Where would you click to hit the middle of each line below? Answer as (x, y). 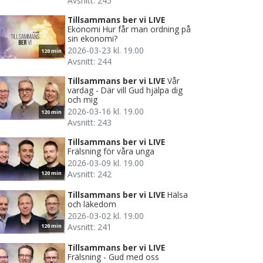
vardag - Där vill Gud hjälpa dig (125, 90)
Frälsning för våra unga (111, 151)
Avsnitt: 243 (90, 123)
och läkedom (92, 204)
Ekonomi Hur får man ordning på (129, 29)
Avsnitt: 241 (90, 227)
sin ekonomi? (92, 39)
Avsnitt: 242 (90, 174)
